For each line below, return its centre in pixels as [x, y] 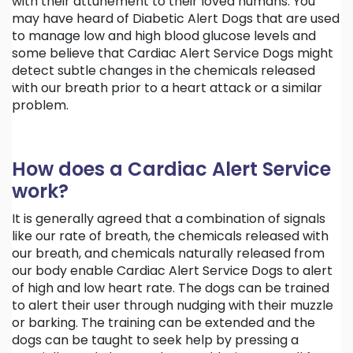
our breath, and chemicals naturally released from [168, 253]
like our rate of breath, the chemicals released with [170, 236]
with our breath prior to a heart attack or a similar [167, 87]
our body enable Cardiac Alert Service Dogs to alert [172, 270]
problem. [40, 105]
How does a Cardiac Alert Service [171, 169]
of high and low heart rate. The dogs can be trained [171, 288]
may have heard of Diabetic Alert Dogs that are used [176, 18]
